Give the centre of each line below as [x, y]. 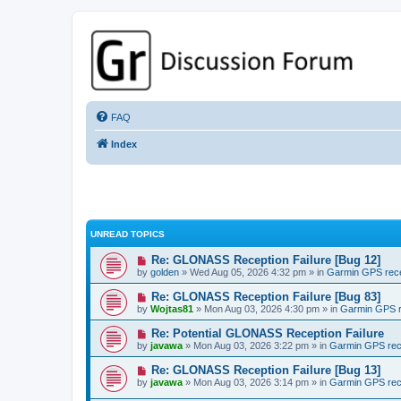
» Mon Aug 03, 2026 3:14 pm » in [256, 383]
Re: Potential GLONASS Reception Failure [267, 334]
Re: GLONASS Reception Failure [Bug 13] [265, 371]
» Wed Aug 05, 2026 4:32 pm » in [253, 273]
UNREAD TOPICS [128, 235]
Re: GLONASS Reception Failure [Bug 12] [265, 260]
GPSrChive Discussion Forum [218, 53]
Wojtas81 [172, 309]
